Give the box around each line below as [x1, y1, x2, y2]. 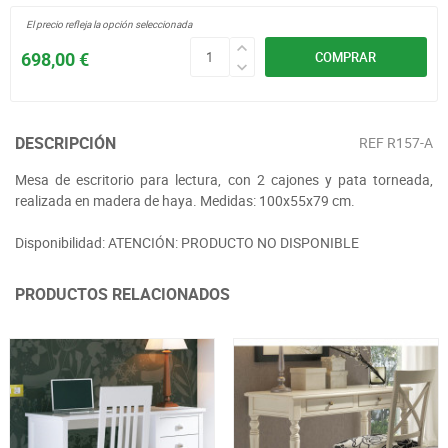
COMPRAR [315, 48, 377, 66]
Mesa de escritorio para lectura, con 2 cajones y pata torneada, [15, 170, 433, 189]
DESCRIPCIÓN [15, 132, 116, 154]
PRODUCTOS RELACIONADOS [15, 283, 230, 305]
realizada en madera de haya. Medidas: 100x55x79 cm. [15, 191, 355, 210]
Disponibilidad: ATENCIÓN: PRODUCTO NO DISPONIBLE [15, 233, 359, 252]
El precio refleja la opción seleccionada [26, 17, 192, 31]
